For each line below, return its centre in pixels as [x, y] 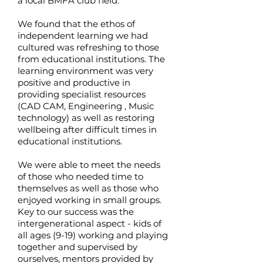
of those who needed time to [80, 176]
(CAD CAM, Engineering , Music [86, 106]
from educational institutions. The [91, 59]
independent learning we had [83, 36]
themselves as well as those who [88, 188]
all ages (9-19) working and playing [93, 235]
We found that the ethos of [76, 24]
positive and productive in [74, 82]
